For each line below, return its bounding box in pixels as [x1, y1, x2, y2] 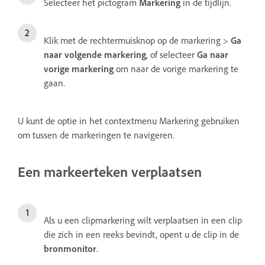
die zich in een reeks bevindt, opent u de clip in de [44, 228, 239, 241]
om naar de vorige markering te [114, 63, 238, 75]
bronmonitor [44, 243, 96, 255]
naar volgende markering [44, 49, 146, 61]
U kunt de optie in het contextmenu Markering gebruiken [18, 115, 240, 127]
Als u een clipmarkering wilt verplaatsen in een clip [44, 214, 242, 227]
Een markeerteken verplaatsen [18, 163, 202, 181]
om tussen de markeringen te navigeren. [18, 129, 174, 141]
